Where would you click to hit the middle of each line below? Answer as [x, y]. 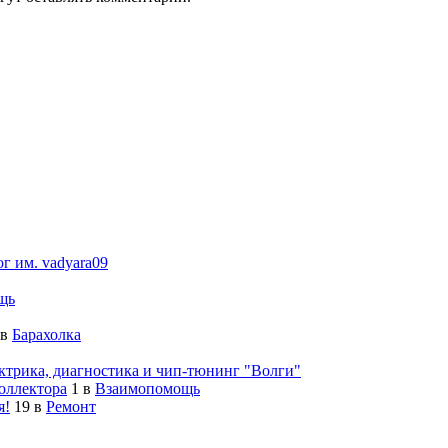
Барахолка [46, 334]
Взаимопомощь [147, 388]
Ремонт [71, 406]
